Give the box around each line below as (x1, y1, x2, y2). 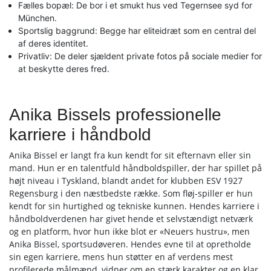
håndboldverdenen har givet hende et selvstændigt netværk (9, 213, 253, 224)
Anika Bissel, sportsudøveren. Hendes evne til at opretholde (9, 238, 251, 250)
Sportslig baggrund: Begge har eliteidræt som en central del (18, 25, 256, 36)
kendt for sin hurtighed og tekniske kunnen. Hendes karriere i (9, 200, 260, 212)
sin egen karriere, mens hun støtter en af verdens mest (9, 251, 233, 263)
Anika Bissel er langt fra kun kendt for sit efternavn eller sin (9, 149, 251, 161)
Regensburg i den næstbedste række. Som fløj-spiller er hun (9, 188, 253, 199)
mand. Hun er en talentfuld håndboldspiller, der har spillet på (9, 162, 262, 174)
